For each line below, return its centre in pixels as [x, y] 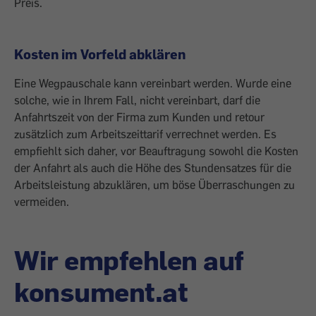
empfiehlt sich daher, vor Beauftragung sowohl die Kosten [156, 151]
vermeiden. [42, 202]
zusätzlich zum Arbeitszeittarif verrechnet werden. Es [145, 134]
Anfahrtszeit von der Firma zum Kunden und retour [139, 117]
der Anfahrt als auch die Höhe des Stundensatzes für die [153, 168]
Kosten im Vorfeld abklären [100, 54]
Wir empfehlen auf [129, 260]
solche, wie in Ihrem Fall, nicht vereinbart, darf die [137, 100]
